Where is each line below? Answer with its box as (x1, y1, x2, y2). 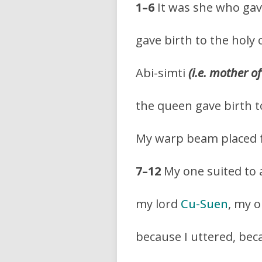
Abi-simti (136, 64, 188, 81)
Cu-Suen (181, 195, 228, 212)
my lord (136, 195, 181, 212)
